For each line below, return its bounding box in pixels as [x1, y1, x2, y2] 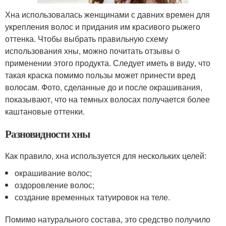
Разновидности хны [5, 126, 90, 141]
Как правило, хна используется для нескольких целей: [5, 149, 206, 161]
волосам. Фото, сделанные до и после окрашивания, [5, 81, 202, 93]
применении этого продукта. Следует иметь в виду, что [5, 56, 210, 69]
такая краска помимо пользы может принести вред [5, 69, 195, 81]
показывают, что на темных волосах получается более [5, 93, 210, 105]
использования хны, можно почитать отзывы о [5, 44, 180, 56]
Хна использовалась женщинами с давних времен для [5, 8, 210, 20]
